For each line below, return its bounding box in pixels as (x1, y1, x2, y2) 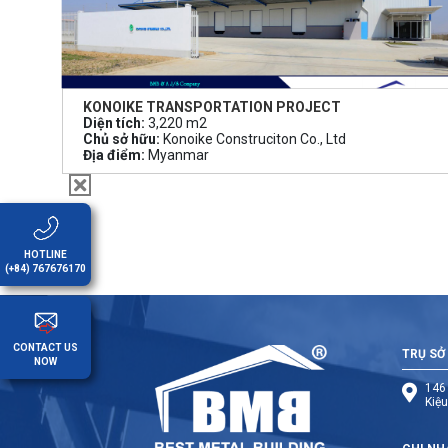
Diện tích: (83, 114, 145, 131)
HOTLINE (24, 249, 67, 260)
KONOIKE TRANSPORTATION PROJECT (83, 98, 341, 115)
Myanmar (145, 146, 209, 163)
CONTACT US (13, 342, 78, 353)
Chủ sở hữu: (83, 130, 160, 147)
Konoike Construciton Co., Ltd (160, 130, 346, 147)
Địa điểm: (83, 146, 145, 163)
